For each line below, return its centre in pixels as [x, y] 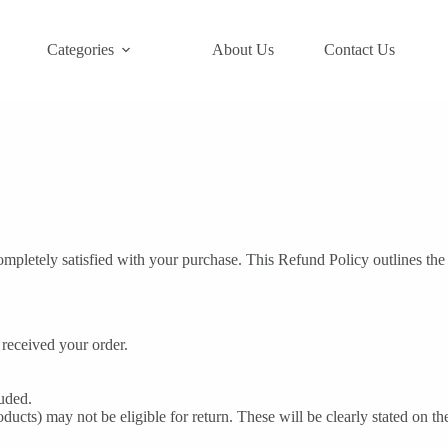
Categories [81, 49]
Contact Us [360, 49]
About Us [243, 49]
